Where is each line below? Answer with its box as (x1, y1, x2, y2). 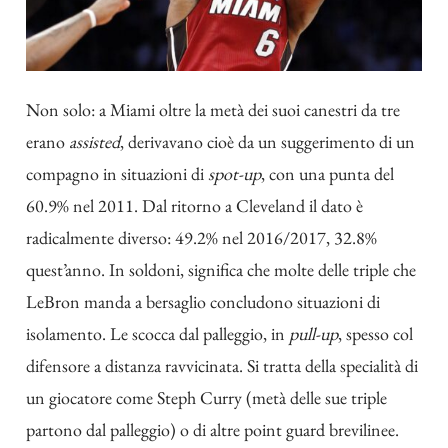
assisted (69, 129, 120, 153)
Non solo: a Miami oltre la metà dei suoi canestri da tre (26, 97, 400, 121)
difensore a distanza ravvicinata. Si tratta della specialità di (26, 353, 418, 377)
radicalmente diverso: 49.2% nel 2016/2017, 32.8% (26, 225, 377, 249)
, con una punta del (261, 161, 394, 185)
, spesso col (338, 321, 413, 345)
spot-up (208, 161, 261, 185)
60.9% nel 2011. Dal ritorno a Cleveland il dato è (26, 193, 363, 217)
